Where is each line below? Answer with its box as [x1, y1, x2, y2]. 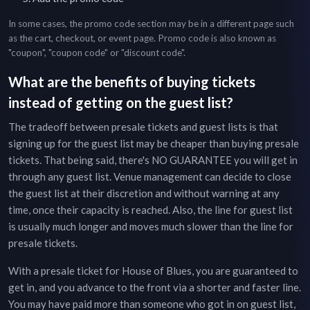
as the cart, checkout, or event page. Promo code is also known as [8, 33, 276, 44]
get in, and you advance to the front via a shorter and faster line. [8, 281, 301, 293]
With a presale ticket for [8, 264, 122, 277]
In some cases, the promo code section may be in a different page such [8, 18, 294, 29]
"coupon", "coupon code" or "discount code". [8, 47, 185, 58]
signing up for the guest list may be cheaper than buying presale [8, 137, 299, 149]
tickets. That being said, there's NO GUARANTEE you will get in [8, 154, 298, 166]
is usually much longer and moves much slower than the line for [8, 220, 293, 232]
